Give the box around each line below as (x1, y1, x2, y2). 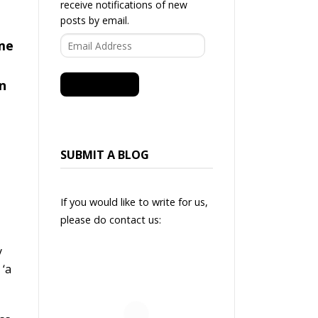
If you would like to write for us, (60, 195, 208, 209)
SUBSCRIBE (72, 77, 127, 92)
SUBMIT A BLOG (60, 146, 149, 163)
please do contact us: (60, 213, 161, 227)
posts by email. (60, 13, 129, 28)
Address (59, 48, 97, 60)
